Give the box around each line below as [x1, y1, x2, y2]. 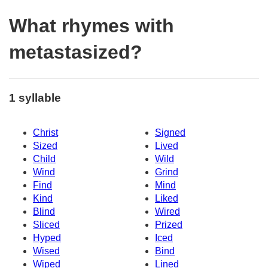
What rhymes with [9, 15, 174, 37]
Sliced [33, 220, 60, 230]
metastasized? [9, 41, 142, 63]
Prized [155, 220, 182, 230]
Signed [155, 127, 185, 138]
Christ [33, 127, 58, 138]
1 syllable [9, 91, 61, 104]
